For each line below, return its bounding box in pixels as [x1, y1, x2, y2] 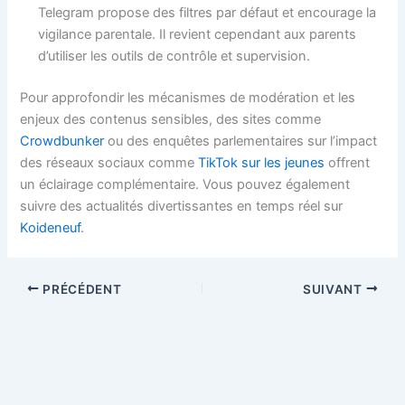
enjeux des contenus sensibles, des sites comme [20, 110, 322, 127]
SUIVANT [303, 281, 366, 297]
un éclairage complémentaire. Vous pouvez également [20, 175, 351, 193]
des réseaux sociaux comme [20, 154, 199, 171]
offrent [325, 154, 371, 171]
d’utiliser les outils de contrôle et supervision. [38, 47, 311, 64]
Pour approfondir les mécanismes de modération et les [20, 89, 356, 106]
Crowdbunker [20, 132, 105, 149]
